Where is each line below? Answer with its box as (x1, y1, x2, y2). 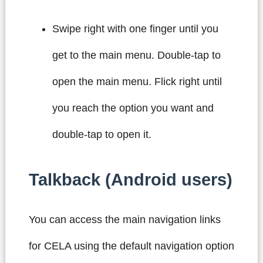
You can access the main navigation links (28, 214, 221, 226)
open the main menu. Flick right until (52, 76, 222, 88)
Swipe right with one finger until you (52, 23, 218, 35)
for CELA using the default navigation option (28, 240, 234, 252)
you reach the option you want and (52, 102, 214, 114)
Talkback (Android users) (28, 170, 232, 190)
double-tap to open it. (52, 129, 151, 141)
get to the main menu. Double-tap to (52, 49, 221, 62)
